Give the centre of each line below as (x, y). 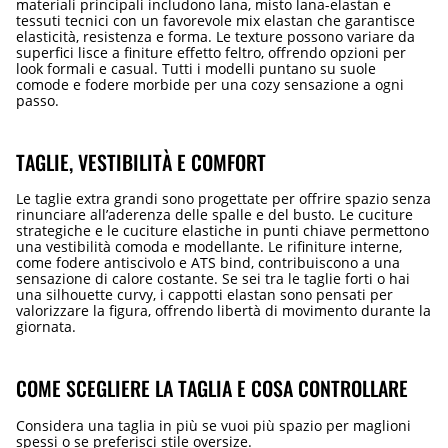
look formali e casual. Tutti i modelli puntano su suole (196, 69)
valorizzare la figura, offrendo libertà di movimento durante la (223, 311)
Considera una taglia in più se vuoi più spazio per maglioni (213, 426)
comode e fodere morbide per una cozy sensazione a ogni (210, 85)
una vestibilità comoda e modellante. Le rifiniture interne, (209, 247)
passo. (37, 101)
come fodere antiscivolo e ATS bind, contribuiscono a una (208, 263)
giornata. (46, 327)
